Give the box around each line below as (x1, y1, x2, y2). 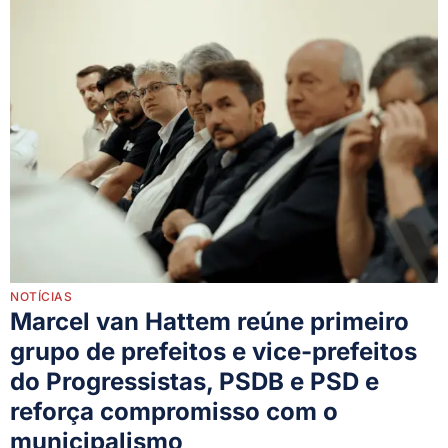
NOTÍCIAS (10, 289, 72, 305)
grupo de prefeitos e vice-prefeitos (10, 337, 417, 367)
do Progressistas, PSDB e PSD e (10, 367, 379, 397)
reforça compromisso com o (10, 397, 338, 427)
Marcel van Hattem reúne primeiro (10, 307, 409, 337)
